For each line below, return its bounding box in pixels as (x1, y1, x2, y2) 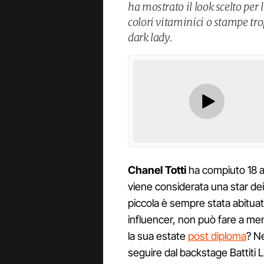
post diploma (188, 230, 246, 243)
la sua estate (128, 230, 188, 243)
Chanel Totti (128, 164, 186, 177)
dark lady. (128, 30, 173, 44)
